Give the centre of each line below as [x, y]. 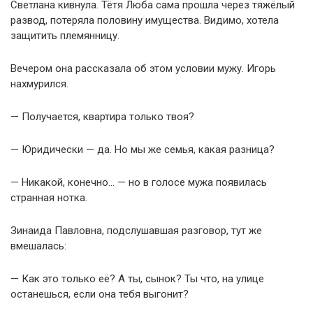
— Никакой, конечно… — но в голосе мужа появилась [139, 182]
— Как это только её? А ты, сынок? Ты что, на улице [137, 278]
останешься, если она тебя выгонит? [100, 294]
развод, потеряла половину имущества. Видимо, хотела [145, 20]
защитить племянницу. [65, 35]
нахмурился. [39, 83]
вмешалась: [38, 246]
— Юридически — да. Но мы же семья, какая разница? [143, 149]
